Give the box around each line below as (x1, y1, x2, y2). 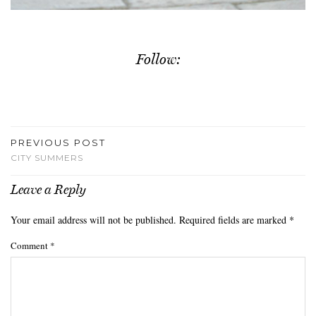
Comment (11, 238, 50, 252)
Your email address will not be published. (11, 212, 176, 226)
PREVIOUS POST (11, 136, 106, 148)
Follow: (135, 50, 181, 68)
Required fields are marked (179, 212, 289, 226)
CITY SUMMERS (11, 152, 83, 163)
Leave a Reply (11, 181, 86, 197)
